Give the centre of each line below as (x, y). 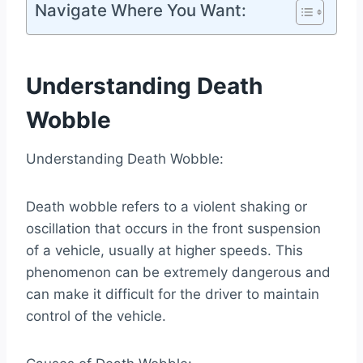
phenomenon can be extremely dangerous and (178, 273)
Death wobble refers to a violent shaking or (167, 207)
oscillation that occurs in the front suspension (173, 229)
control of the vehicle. (96, 316)
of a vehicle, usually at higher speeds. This (164, 251)
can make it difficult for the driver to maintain (173, 295)
